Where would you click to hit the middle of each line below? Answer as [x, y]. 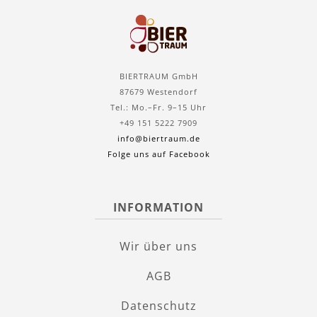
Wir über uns [158, 246]
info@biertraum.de [158, 138]
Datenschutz [158, 305]
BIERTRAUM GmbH [158, 76]
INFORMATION [158, 207]
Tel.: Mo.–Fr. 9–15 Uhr [158, 107]
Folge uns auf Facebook [158, 154]
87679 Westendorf [158, 91]
